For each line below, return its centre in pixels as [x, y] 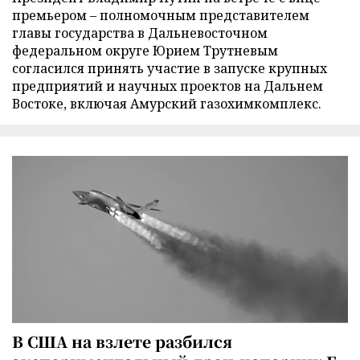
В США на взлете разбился [122, 341]
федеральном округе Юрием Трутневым [145, 51]
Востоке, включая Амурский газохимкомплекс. [167, 104]
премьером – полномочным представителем [161, 16]
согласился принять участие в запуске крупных [170, 69]
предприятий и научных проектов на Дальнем [168, 86]
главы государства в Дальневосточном [140, 33]
